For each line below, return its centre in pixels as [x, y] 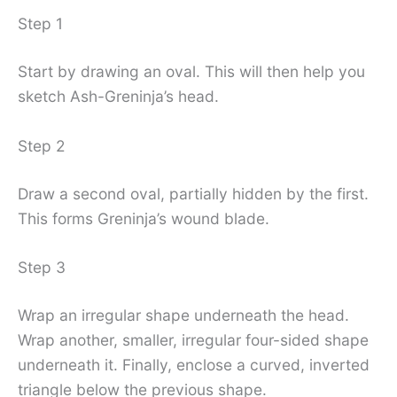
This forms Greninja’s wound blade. [144, 218]
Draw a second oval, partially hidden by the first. [193, 193]
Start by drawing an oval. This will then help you [191, 72]
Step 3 [42, 268]
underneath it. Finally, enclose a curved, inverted [194, 365]
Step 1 [40, 24]
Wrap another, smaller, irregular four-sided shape [193, 340]
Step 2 [41, 145]
